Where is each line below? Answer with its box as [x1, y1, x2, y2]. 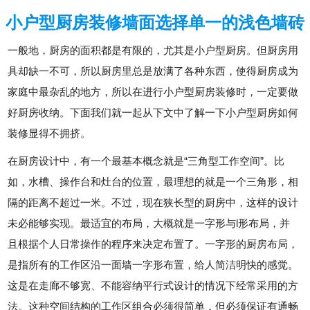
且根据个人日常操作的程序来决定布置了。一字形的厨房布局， [8, 238, 299, 250]
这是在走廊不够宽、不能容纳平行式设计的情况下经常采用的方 [8, 280, 299, 292]
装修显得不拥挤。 [8, 127, 91, 140]
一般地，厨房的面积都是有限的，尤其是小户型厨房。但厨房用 [8, 44, 299, 57]
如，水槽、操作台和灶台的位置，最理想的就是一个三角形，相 [8, 176, 299, 188]
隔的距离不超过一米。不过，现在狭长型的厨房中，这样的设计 [8, 197, 299, 209]
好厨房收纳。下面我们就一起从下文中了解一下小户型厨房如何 [8, 107, 299, 119]
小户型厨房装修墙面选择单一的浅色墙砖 [6, 13, 304, 33]
